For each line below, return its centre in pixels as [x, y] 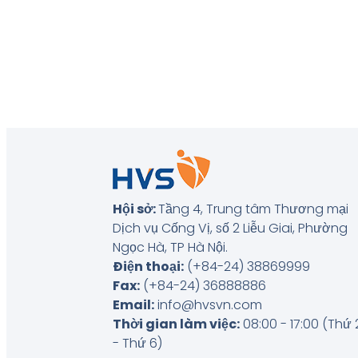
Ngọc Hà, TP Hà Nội [169, 247]
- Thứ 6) [137, 343]
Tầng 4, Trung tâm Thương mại [253, 209]
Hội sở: [135, 209]
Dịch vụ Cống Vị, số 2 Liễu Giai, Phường [230, 228]
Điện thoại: [148, 266]
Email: [133, 304]
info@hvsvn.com [208, 304]
